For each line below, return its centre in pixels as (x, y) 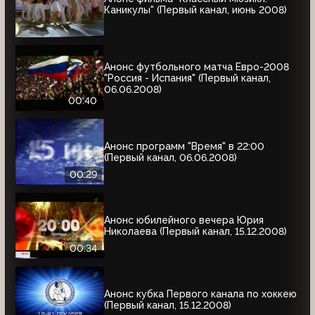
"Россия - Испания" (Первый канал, (187, 78)
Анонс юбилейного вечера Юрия (184, 220)
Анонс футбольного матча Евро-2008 (197, 66)
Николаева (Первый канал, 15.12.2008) (195, 231)
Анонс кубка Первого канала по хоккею (200, 294)
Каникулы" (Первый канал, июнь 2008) (195, 9)
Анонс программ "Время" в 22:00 (184, 146)
